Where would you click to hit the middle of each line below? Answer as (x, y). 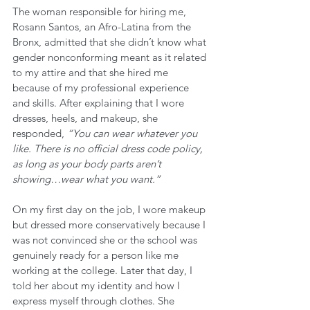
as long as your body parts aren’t (88, 164)
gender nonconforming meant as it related (111, 57)
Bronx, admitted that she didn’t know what (111, 42)
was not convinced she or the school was (106, 240)
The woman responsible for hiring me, (101, 11)
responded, (40, 133)
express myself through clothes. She (95, 301)
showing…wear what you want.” (88, 179)
